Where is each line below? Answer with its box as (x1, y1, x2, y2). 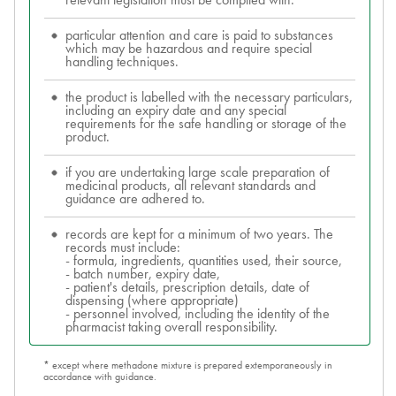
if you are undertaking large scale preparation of (65, 164, 330, 181)
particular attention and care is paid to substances (65, 27, 333, 44)
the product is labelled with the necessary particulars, (65, 88, 353, 106)
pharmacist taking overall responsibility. (65, 318, 278, 336)
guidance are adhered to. (65, 190, 205, 208)
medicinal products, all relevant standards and (65, 177, 316, 194)
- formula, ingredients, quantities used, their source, (65, 252, 342, 270)
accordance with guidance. (43, 369, 156, 384)
